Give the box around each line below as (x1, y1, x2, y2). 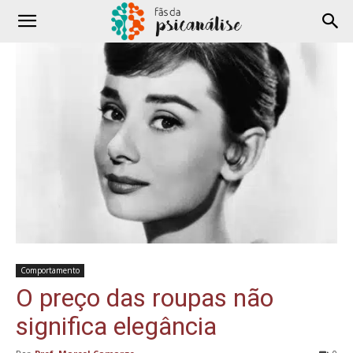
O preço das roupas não (16, 283, 273, 314)
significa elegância (16, 311, 217, 342)
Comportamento (20, 265, 80, 277)
